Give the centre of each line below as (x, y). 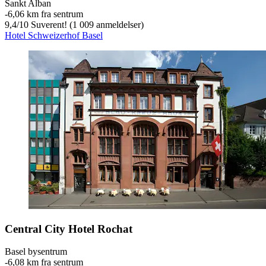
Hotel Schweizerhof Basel (54, 35)
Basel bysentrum (36, 252)
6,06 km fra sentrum (45, 14)
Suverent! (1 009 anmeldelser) (86, 24)
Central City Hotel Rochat (69, 229)
